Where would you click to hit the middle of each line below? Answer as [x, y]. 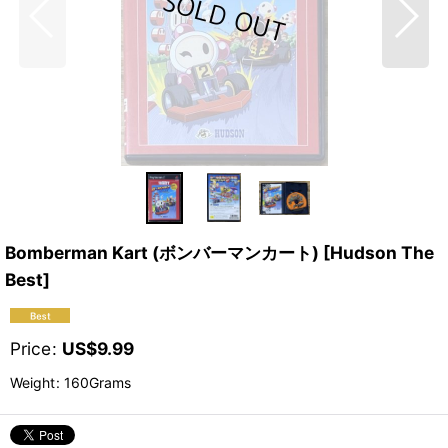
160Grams [95, 383]
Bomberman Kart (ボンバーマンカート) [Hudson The [219, 253]
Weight [32, 383]
